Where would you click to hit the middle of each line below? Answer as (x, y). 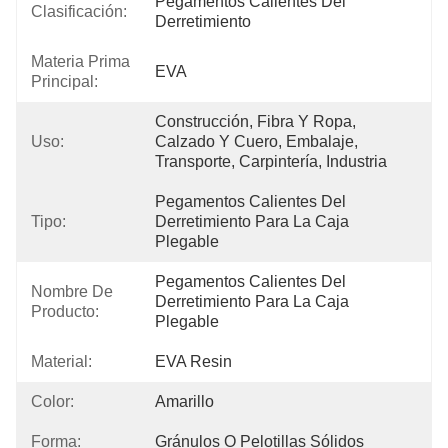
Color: (52, 401)
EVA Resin (193, 361)
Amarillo (184, 401)
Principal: (64, 81)
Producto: (65, 311)
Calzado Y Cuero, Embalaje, (256, 141)
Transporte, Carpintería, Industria (271, 161)
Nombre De (72, 291)
